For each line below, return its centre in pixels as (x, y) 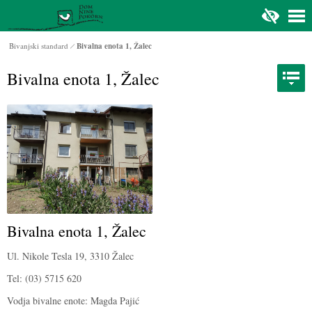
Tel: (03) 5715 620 (44, 278)
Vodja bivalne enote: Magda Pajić (73, 300)
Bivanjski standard (39, 46)
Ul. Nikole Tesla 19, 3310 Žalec (70, 256)
